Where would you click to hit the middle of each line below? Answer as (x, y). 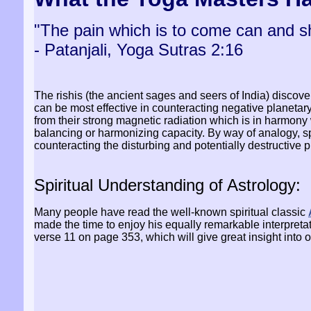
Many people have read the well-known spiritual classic (170, 212)
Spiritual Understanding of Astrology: (167, 185)
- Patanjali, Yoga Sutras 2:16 (138, 50)
